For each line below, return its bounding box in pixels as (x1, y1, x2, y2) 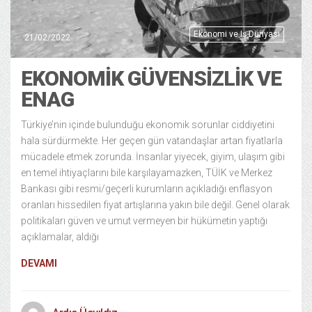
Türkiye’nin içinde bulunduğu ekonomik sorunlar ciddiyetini (21, 119, 274, 130)
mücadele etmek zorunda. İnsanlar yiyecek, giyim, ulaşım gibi (21, 151, 285, 162)
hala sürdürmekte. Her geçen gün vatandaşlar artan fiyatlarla (21, 135, 283, 146)
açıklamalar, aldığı (21, 231, 99, 242)
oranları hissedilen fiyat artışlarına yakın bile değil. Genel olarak (21, 199, 290, 210)
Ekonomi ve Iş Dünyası (194, 29, 280, 39)
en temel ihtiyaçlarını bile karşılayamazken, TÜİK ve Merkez (21, 167, 272, 178)
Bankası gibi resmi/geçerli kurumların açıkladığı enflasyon (21, 183, 272, 194)
